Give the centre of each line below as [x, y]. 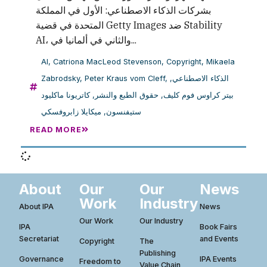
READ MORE [56, 130]
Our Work [97, 221]
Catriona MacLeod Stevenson [107, 62]
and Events [219, 238]
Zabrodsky [60, 79]
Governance [42, 259]
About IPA [37, 206]
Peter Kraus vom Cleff [125, 79]
